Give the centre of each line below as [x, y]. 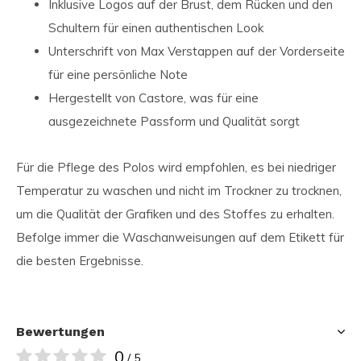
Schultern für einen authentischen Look [156, 28]
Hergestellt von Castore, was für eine [154, 98]
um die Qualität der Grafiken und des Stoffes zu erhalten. [175, 214]
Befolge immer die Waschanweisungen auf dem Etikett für [180, 237]
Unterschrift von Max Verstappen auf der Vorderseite [197, 51]
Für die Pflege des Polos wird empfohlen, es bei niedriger [176, 167]
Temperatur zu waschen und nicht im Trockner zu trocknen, [179, 191]
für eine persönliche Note [118, 75]
